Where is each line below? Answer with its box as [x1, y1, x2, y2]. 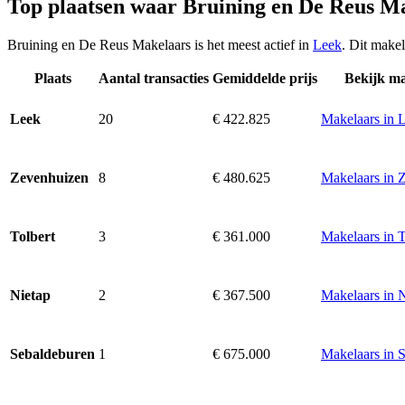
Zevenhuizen [10, 170, 89, 186]
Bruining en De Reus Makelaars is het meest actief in [7, 36, 313, 52]
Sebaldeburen [10, 346, 95, 363]
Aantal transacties [99, 70, 209, 86]
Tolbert [10, 229, 55, 245]
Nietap [10, 287, 51, 304]
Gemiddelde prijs [212, 70, 317, 86]
